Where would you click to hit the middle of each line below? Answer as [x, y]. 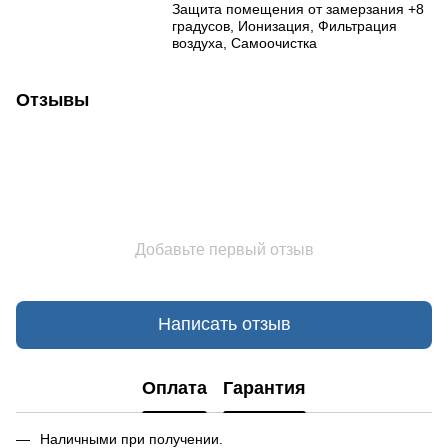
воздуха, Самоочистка [244, 42]
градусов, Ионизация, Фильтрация [284, 25]
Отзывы [52, 99]
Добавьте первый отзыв [224, 249]
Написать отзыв [224, 324]
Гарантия [264, 388]
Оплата [174, 388]
